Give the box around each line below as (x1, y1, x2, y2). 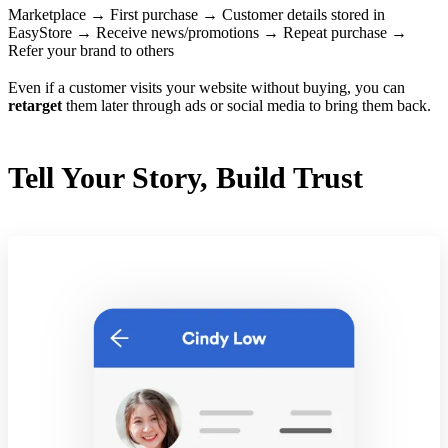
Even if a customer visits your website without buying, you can (8, 78, 405, 96)
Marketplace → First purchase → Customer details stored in (8, 5, 385, 23)
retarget (8, 96, 62, 114)
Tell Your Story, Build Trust (8, 160, 363, 194)
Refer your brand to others (8, 41, 174, 59)
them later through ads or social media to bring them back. (62, 96, 431, 114)
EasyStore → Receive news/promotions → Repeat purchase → (8, 23, 407, 41)
